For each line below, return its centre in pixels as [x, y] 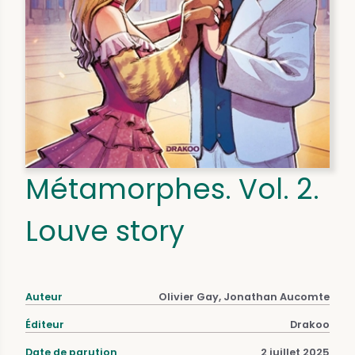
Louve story [105, 231]
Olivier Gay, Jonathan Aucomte [244, 297]
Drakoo [310, 325]
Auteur [44, 297]
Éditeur [45, 325]
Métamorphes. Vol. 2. [172, 189]
